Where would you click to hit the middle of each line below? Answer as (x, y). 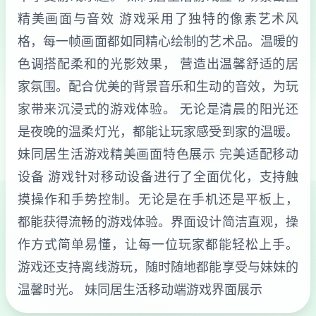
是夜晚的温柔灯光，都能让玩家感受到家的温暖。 (158, 131)
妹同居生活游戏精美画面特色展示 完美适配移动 (158, 154)
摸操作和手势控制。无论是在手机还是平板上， (158, 199)
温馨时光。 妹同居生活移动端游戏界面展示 (140, 289)
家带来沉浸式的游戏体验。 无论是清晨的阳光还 (158, 109)
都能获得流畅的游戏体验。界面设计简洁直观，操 (158, 221)
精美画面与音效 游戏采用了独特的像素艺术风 (158, 18)
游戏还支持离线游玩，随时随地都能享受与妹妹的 (158, 267)
